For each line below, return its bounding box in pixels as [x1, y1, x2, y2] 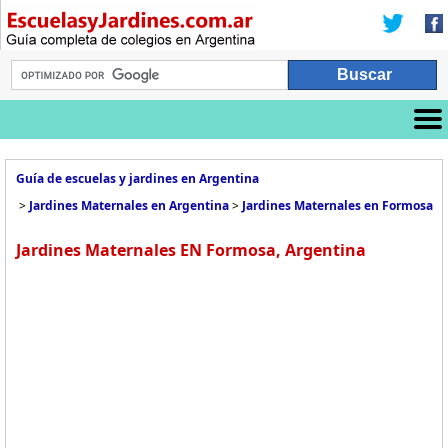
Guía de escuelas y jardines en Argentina [16, 170, 259, 187]
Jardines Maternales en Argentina [29, 197, 229, 214]
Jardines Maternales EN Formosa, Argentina [16, 239, 366, 261]
